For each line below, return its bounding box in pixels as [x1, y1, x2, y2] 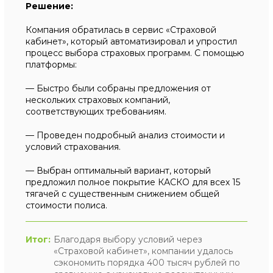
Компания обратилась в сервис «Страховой [26, 24, 217, 35]
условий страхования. [26, 141, 121, 152]
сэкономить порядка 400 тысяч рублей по [54, 257, 241, 268]
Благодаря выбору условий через [54, 234, 203, 245]
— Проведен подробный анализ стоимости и [26, 130, 225, 141]
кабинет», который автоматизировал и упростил [26, 36, 238, 47]
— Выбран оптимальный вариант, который [26, 165, 211, 176]
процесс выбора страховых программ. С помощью [26, 48, 245, 58]
